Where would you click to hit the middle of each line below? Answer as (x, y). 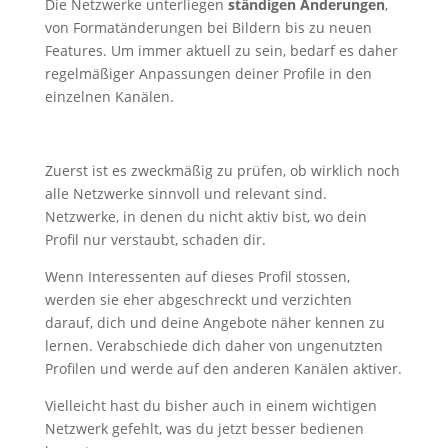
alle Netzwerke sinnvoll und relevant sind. (185, 194)
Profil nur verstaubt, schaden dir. (155, 240)
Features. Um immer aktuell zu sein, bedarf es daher (221, 51)
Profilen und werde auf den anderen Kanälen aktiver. (223, 369)
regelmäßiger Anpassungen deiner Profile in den (208, 74)
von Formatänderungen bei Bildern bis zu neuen (208, 28)
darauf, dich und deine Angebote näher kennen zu (214, 323)
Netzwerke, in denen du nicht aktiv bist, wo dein (205, 217)
